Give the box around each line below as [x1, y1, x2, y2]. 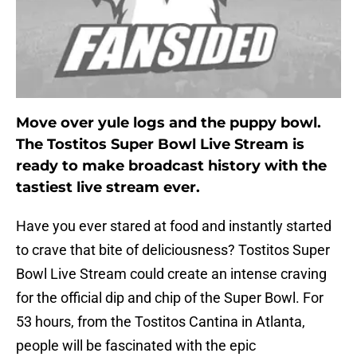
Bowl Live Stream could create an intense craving [16, 265, 327, 283]
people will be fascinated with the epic [16, 337, 256, 355]
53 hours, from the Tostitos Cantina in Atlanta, [16, 313, 305, 331]
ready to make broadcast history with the [16, 157, 327, 175]
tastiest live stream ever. [16, 178, 200, 197]
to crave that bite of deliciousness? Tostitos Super [16, 241, 330, 259]
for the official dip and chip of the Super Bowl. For [16, 289, 324, 307]
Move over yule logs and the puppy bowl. [16, 114, 321, 132]
